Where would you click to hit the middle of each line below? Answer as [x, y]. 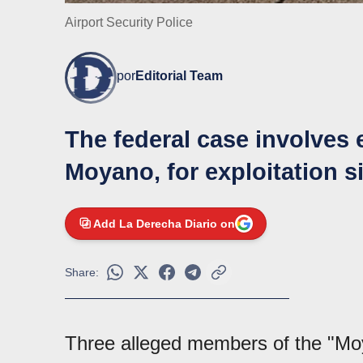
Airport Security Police [129, 23]
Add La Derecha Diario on [164, 224]
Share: [82, 273]
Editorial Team [179, 76]
